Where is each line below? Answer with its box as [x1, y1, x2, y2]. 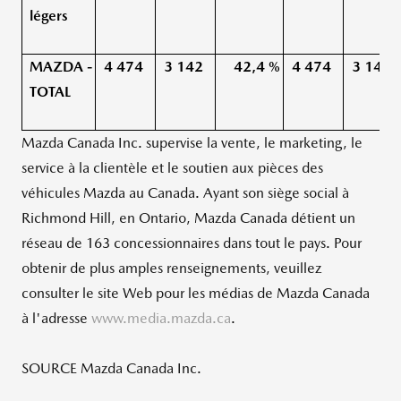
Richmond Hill [21, 209, 111, 226]
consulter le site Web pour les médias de [21, 285, 277, 302]
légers [29, 7, 68, 24]
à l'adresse [21, 310, 91, 327]
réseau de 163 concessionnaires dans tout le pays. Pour [21, 235, 362, 252]
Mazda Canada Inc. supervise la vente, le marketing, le [21, 134, 363, 151]
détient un [287, 209, 355, 226]
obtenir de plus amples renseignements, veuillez [21, 260, 321, 277]
